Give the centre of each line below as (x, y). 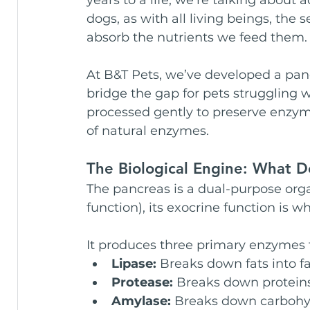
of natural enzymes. (148, 130)
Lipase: (134, 263)
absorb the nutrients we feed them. (197, 37)
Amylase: (141, 301)
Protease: (142, 282)
